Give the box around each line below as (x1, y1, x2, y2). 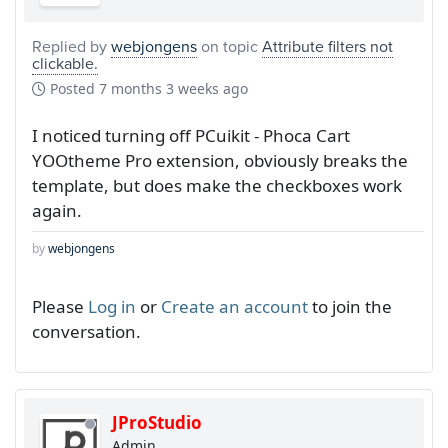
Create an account (161, 294, 308, 318)
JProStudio (112, 410, 202, 434)
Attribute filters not (262, 34, 393, 57)
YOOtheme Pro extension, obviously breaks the (32, 148, 408, 172)
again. (32, 198, 82, 222)
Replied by (32, 34, 111, 57)
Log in (88, 294, 136, 318)
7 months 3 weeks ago (99, 78, 248, 98)
